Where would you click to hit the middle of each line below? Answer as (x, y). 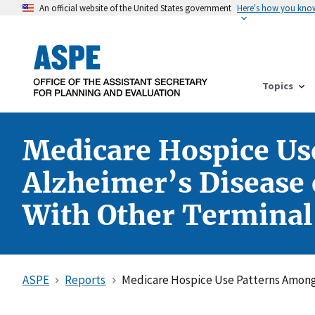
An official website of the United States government (135, 8)
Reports (85, 279)
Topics (278, 85)
